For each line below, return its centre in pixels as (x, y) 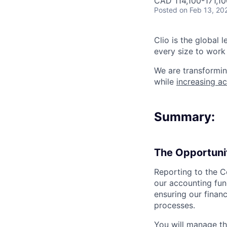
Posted (166, 10)
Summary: (184, 117)
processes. (175, 205)
